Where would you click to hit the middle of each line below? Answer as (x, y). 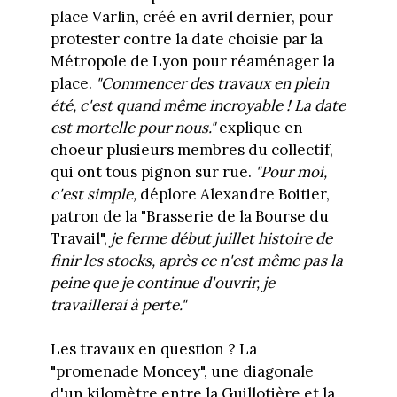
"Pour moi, (289, 171)
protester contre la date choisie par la (186, 39)
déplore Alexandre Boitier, (233, 194)
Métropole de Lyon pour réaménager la (192, 61)
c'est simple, (93, 194)
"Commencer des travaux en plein (212, 83)
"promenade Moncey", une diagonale (182, 372)
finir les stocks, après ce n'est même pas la (196, 260)
